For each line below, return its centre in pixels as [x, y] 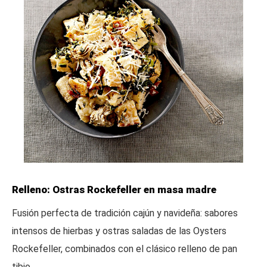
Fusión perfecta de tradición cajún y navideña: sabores [125, 213]
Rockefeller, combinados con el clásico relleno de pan [125, 249]
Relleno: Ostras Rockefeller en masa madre [114, 189]
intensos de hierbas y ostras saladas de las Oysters [119, 231]
